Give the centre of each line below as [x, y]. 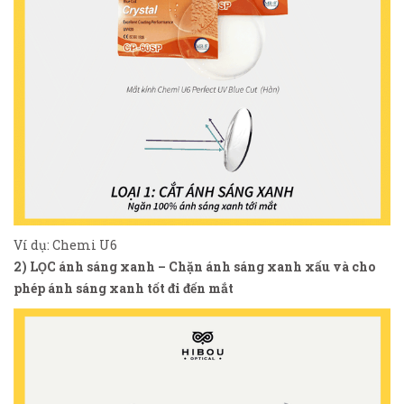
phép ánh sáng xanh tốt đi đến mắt [124, 289]
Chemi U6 [85, 245]
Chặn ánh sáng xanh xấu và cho [272, 267]
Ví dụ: [33, 245]
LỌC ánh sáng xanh [94, 267]
